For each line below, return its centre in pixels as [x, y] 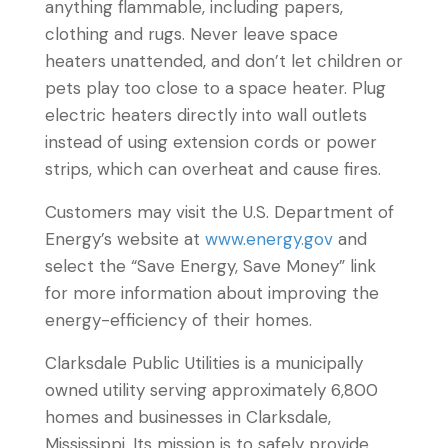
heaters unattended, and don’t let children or [224, 61]
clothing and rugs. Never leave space [191, 34]
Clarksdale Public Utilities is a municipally [204, 363]
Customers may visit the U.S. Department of [219, 212]
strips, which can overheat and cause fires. [213, 169]
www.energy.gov [269, 239]
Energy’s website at [125, 239]
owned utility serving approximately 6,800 [211, 390]
